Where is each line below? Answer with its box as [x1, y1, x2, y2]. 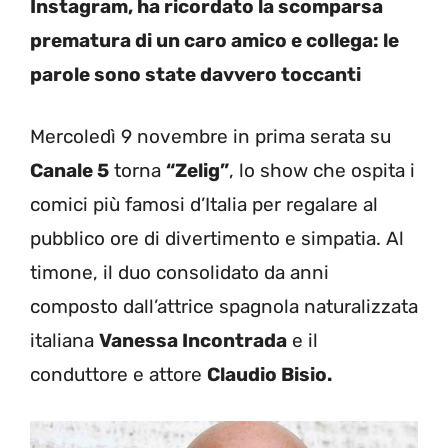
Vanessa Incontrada [99, 329, 287, 352]
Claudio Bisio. [207, 363, 332, 386]
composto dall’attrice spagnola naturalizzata [30, 295, 418, 318]
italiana [30, 329, 99, 352]
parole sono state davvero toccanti [30, 62, 361, 86]
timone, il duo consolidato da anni [30, 261, 329, 284]
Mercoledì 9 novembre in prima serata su [30, 125, 391, 148]
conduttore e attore [30, 363, 207, 386]
